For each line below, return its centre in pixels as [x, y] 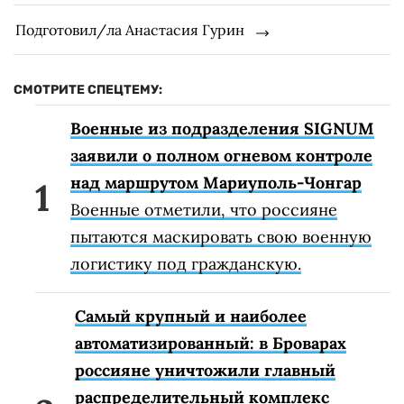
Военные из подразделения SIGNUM [222, 128]
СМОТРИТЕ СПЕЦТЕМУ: [88, 89]
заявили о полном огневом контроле [221, 155]
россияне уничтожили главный [205, 370]
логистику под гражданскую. [186, 263]
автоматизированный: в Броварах [211, 343]
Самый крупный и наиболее [191, 316]
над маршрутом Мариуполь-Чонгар [216, 182]
